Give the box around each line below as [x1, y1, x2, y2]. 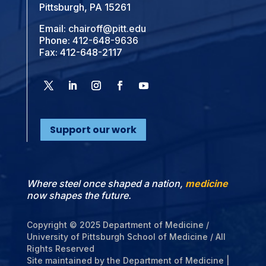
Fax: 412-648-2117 [39, 46, 122, 59]
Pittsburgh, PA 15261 [39, 1, 131, 14]
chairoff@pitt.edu [68, 23, 146, 35]
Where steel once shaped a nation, [26, 177, 185, 189]
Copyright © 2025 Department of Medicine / [26, 219, 209, 230]
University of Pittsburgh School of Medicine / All [26, 231, 226, 242]
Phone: [39, 34, 72, 47]
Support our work [49, 123, 137, 137]
